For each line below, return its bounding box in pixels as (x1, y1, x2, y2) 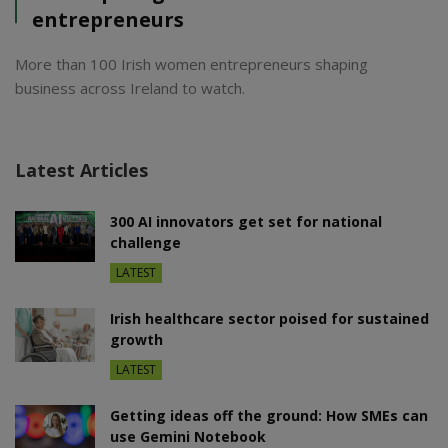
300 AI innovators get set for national (110, 212, 382, 232)
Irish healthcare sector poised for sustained (110, 309, 429, 329)
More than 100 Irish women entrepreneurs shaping (15, 54, 368, 75)
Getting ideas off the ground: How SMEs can (110, 406, 428, 426)
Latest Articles (15, 158, 148, 183)
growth (110, 330, 163, 350)
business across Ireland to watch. (15, 78, 245, 99)
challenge (110, 233, 181, 253)
